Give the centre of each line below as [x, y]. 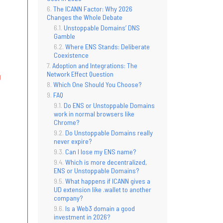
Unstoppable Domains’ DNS [102, 27]
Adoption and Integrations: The [95, 65]
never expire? [73, 141]
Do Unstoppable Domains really [109, 132]
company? [68, 198]
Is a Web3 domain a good [100, 208]
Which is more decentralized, [106, 162]
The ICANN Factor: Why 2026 [93, 8]
